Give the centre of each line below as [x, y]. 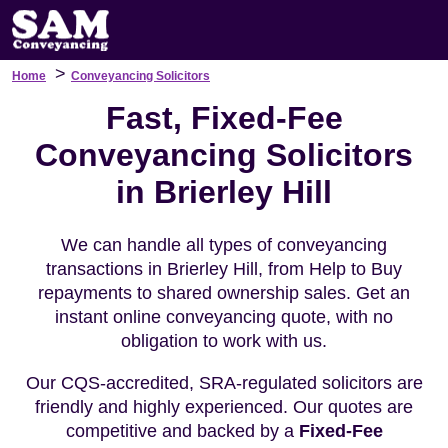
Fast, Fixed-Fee [224, 118]
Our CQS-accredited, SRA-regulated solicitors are [224, 383]
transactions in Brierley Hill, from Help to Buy [224, 269]
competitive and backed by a [182, 431]
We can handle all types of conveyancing [224, 245]
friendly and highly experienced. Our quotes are [224, 407]
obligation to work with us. [224, 341]
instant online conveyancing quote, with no [224, 317]
